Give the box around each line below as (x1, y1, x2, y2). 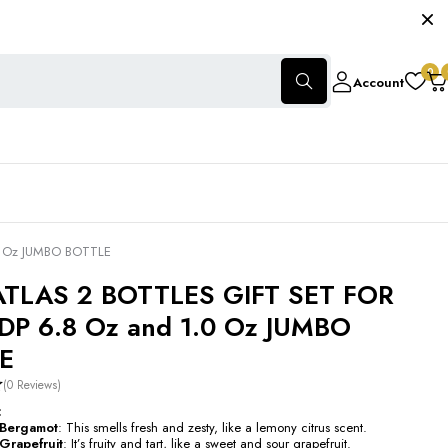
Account (353, 72, 404, 92)
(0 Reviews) (3, 375, 61, 394)
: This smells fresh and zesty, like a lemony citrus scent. (58, 417, 367, 437)
